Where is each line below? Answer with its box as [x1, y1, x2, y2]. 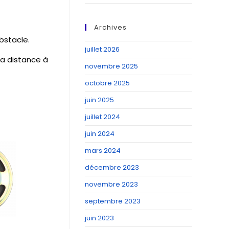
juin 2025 [85, 95, 114, 105]
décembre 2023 [85, 163, 139, 172]
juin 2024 [85, 129, 114, 139]
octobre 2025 [85, 78, 130, 88]
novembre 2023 [85, 179, 138, 189]
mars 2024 [85, 146, 121, 155]
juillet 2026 [85, 44, 120, 54]
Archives [94, 22, 127, 32]
